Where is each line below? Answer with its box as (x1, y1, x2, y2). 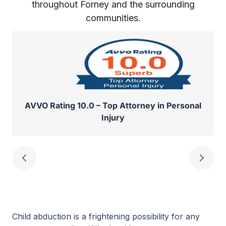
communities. (85, 13, 141, 23)
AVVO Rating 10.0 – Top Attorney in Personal (25, 100, 201, 110)
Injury (101, 112, 125, 123)
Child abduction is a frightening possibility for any (12, 211, 200, 221)
